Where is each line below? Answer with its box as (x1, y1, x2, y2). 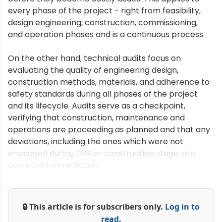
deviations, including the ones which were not (8, 136, 183, 147)
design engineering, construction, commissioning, (8, 17, 198, 28)
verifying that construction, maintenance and (8, 112, 185, 123)
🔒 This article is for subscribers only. (22, 201, 165, 212)
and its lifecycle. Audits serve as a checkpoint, (8, 100, 185, 111)
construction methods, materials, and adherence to (8, 76, 210, 88)
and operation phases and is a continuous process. (8, 29, 205, 40)
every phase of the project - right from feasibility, (8, 5, 201, 16)
